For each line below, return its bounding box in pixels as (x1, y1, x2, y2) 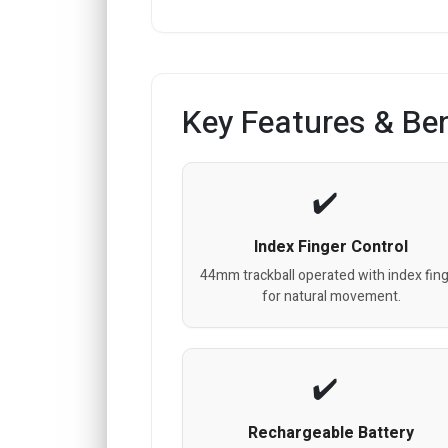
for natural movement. (261, 285, 401, 307)
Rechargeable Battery (248, 420, 415, 445)
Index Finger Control (254, 234, 409, 259)
